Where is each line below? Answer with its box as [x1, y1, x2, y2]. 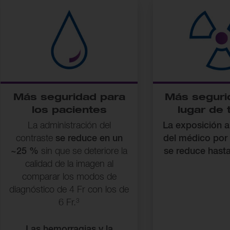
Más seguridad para [13, 93, 125, 103]
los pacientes [31, 106, 107, 116]
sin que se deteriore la [39, 147, 128, 157]
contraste [15, 134, 55, 144]
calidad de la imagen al [25, 160, 113, 169]
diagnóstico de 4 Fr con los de [9, 185, 129, 195]
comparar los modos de [22, 172, 117, 182]
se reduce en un [55, 134, 123, 144]
